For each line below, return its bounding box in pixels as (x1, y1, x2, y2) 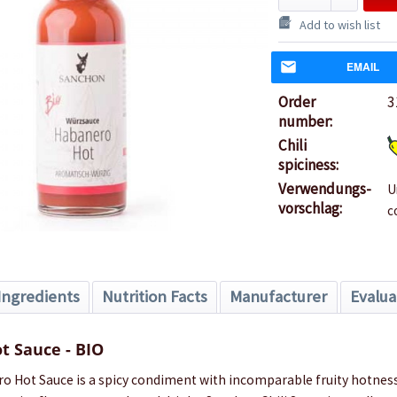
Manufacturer (230, 286, 328, 307)
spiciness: (277, 155, 339, 175)
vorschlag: (277, 198, 342, 219)
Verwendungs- (277, 179, 371, 199)
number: (277, 112, 332, 132)
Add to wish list (299, 17, 380, 34)
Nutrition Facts (101, 286, 207, 307)
